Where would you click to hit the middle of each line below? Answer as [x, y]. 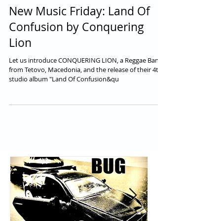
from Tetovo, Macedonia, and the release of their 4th [86, 94]
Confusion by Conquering [76, 52]
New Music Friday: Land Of [79, 36]
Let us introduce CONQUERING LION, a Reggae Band [86, 85]
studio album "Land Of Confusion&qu [64, 104]
